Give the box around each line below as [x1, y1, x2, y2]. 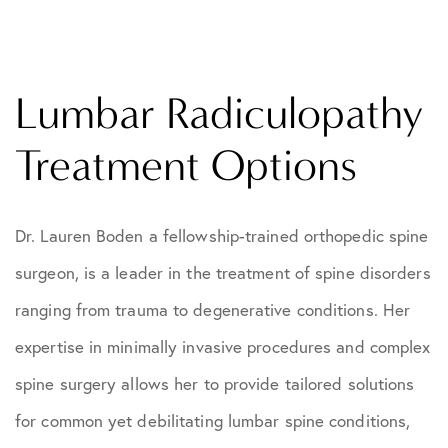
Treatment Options [15, 140, 357, 191]
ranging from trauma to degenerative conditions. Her [15, 298, 411, 321]
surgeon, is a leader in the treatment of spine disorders [15, 261, 431, 284]
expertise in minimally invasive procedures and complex [15, 335, 431, 358]
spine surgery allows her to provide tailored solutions [15, 372, 415, 395]
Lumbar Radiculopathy [15, 88, 423, 139]
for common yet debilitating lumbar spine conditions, [15, 409, 411, 432]
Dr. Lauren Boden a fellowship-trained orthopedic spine [15, 224, 429, 247]
